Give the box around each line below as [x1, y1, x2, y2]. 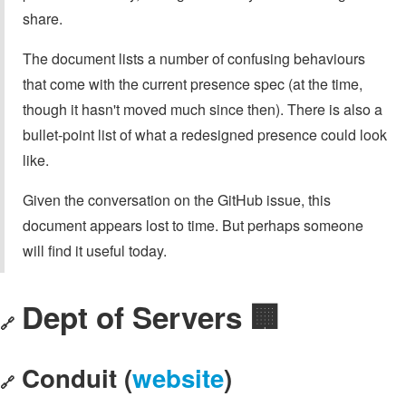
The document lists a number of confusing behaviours [23, 47, 365, 69]
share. [23, 7, 63, 29]
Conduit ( [22, 359, 132, 395]
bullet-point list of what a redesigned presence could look [23, 123, 387, 145]
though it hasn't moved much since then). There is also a [23, 98, 382, 120]
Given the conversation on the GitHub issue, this [23, 188, 331, 210]
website [132, 359, 224, 395]
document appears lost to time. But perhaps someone [23, 214, 363, 236]
